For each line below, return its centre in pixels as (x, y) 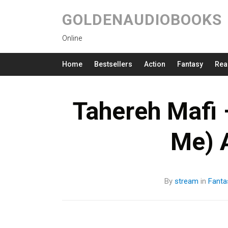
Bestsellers (113, 64)
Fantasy (190, 64)
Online (72, 38)
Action (155, 64)
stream (186, 181)
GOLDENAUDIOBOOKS (142, 20)
